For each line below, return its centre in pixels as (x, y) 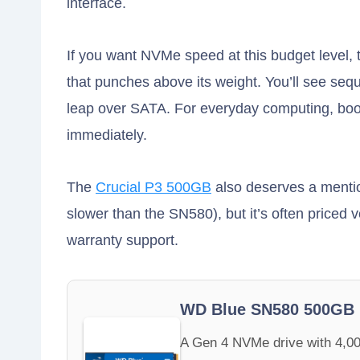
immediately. (107, 135)
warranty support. (123, 241)
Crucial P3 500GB (153, 188)
